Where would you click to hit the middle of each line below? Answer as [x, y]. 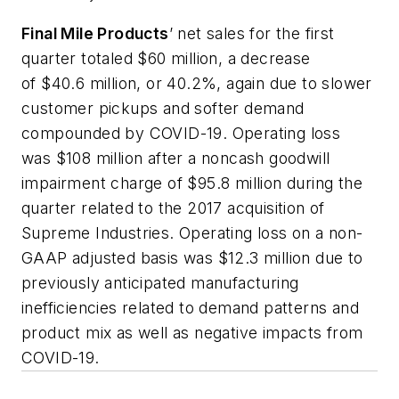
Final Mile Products [95, 34]
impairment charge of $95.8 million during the [192, 183]
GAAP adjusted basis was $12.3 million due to [192, 258]
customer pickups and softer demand [163, 109]
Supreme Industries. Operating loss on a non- [192, 233]
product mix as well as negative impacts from [192, 333]
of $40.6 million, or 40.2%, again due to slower [197, 84]
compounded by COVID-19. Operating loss [181, 134]
